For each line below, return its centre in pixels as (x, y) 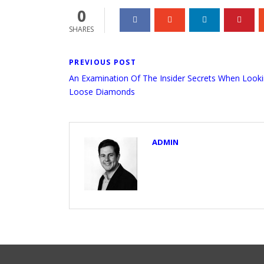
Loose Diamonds (102, 91)
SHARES (81, 29)
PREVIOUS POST (103, 62)
